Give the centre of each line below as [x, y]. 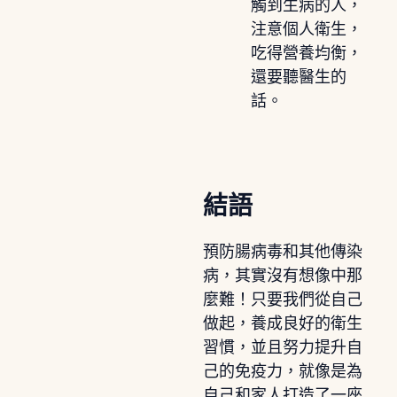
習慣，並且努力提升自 [282, 347]
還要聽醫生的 [298, 77]
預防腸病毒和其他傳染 [282, 251]
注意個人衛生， [306, 29]
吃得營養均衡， [306, 53]
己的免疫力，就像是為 [282, 371]
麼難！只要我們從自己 [282, 299]
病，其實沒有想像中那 [282, 275]
